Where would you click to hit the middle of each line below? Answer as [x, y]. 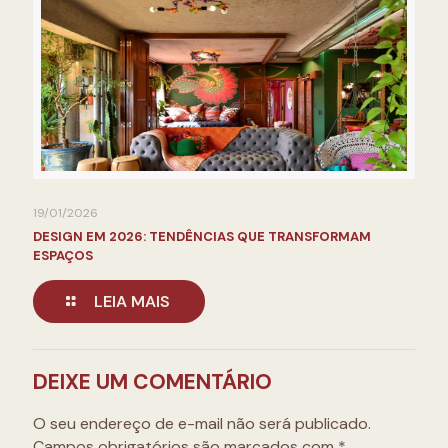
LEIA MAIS [132, 301]
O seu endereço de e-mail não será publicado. [202, 423]
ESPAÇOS [63, 255]
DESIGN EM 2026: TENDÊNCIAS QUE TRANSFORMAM [202, 236]
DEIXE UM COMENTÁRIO [152, 381]
